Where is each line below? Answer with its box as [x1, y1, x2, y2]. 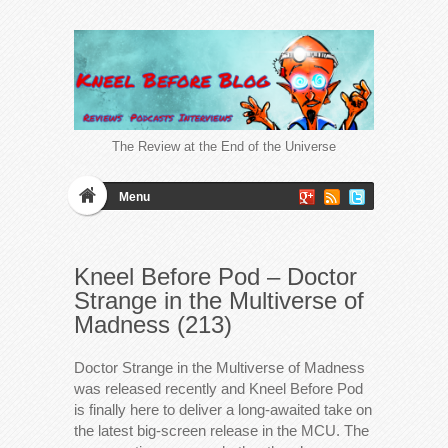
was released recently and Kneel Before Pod [74, 379, 363, 397]
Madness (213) [74, 310, 232, 338]
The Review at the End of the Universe [112, 138, 336, 154]
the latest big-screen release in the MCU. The [74, 421, 369, 439]
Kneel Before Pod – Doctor [74, 262, 357, 290]
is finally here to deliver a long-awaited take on [74, 400, 372, 418]
